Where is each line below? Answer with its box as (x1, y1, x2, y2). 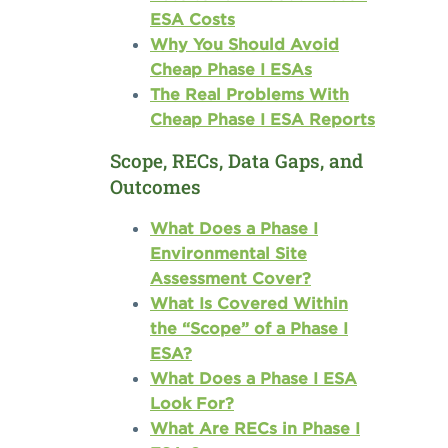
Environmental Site (150, 243, 307, 264)
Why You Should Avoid (150, 34, 339, 55)
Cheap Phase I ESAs (150, 59, 312, 80)
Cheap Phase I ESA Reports (150, 109, 375, 130)
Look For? (150, 393, 234, 414)
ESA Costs (150, 9, 235, 30)
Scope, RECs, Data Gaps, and (110, 148, 363, 174)
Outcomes (110, 174, 201, 200)
